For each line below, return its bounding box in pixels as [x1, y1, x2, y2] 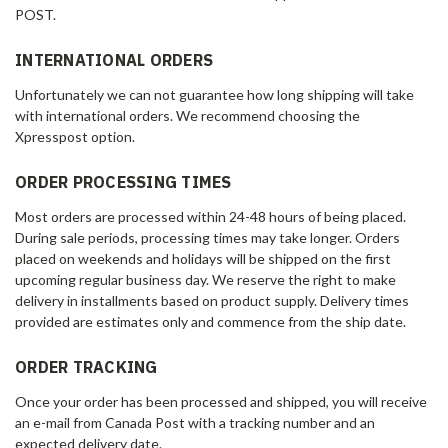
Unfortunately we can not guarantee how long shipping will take [15, 85, 414, 103]
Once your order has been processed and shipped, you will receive [15, 392, 427, 410]
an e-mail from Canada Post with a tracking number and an [15, 413, 375, 431]
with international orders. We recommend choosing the [15, 106, 360, 124]
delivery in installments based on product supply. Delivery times [15, 291, 409, 309]
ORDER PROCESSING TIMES [15, 171, 232, 192]
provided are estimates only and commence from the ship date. [15, 312, 406, 330]
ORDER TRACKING [15, 356, 158, 377]
